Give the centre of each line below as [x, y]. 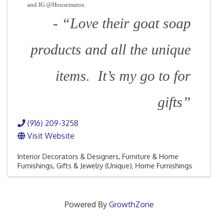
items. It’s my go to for [123, 76]
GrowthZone [131, 204]
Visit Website [51, 136]
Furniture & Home [150, 156]
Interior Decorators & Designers [68, 156]
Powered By [87, 204]
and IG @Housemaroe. [58, 5]
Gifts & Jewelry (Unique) [94, 165]
